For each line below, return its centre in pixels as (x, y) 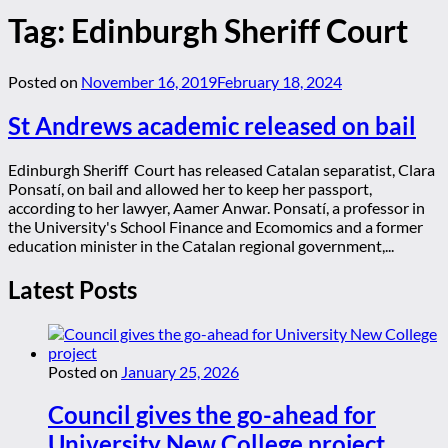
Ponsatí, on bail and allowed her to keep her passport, (190, 188)
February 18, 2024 (279, 81)
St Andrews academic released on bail (212, 125)
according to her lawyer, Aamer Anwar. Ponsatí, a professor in (216, 207)
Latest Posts (72, 289)
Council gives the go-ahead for (212, 415)
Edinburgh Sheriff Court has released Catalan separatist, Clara (221, 169)
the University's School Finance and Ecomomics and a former (215, 226)
